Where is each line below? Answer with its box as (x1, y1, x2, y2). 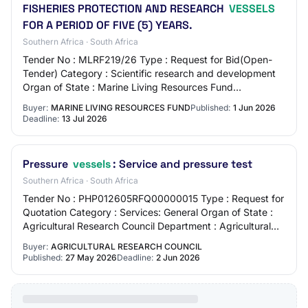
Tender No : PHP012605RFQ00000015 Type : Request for (23, 192, 284, 204)
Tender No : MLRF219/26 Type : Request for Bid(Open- (23, 54, 272, 65)
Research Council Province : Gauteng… (23, 234, 197, 245)
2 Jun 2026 (156, 252, 200, 263)
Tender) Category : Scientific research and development (23, 67, 276, 79)
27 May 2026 (65, 252, 117, 263)
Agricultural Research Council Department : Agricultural (23, 220, 271, 232)
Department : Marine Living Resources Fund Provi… (23, 95, 254, 107)
